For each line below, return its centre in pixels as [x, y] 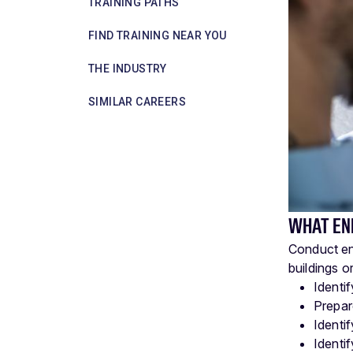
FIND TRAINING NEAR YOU [158, 35]
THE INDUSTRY [128, 68]
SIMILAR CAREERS [137, 101]
